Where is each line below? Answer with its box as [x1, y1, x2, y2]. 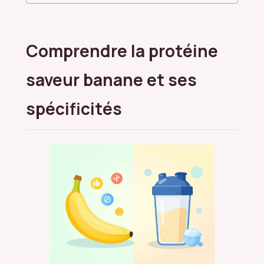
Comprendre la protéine [26, 39, 218, 62]
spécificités [26, 97, 122, 120]
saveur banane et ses [26, 68, 197, 91]
